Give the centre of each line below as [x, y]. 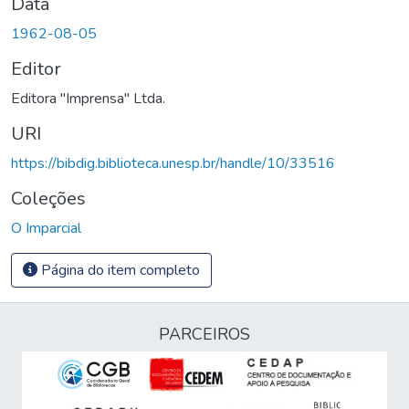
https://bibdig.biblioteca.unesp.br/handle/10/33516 [173, 163]
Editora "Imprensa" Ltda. [88, 98]
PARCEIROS [204, 334]
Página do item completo [119, 270]
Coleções [48, 198]
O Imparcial [46, 228]
